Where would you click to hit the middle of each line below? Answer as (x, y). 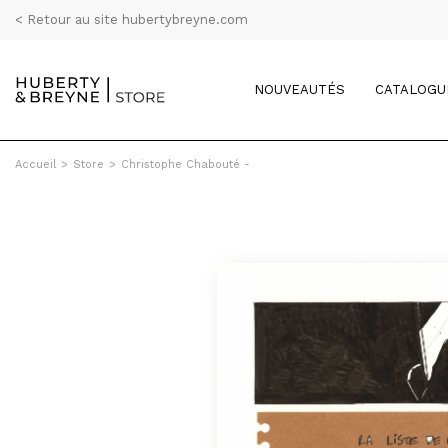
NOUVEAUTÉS (299, 89)
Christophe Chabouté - (185, 164)
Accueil (35, 164)
